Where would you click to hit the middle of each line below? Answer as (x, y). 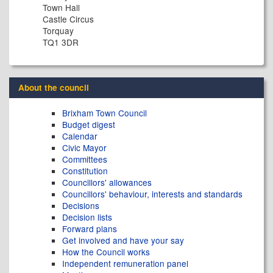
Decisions (81, 205)
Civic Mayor (84, 147)
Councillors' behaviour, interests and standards (152, 194)
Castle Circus (68, 19)
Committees (85, 159)
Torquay (58, 30)
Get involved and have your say (123, 240)
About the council (54, 87)
